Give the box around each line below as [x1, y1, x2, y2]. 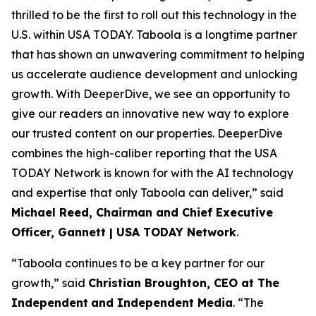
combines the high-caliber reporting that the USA [11, 146, 277, 160]
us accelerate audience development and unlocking [11, 67, 298, 81]
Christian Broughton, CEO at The [88, 276, 279, 290]
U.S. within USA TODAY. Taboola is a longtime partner [11, 28, 297, 42]
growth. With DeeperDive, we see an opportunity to [11, 87, 290, 101]
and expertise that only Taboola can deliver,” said [11, 186, 284, 200]
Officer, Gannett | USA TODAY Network [11, 225, 236, 239]
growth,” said [11, 276, 88, 290]
